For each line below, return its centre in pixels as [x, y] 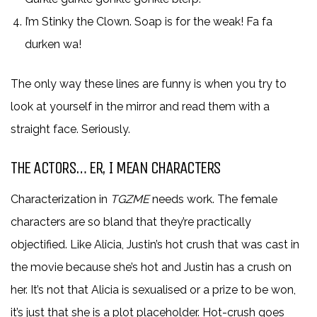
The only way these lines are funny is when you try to [149, 83]
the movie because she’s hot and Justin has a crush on [151, 267]
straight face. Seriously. [70, 129]
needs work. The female [213, 199]
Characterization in [60, 199]
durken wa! [53, 44]
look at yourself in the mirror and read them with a [140, 106]
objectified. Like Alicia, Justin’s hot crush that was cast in [155, 244]
